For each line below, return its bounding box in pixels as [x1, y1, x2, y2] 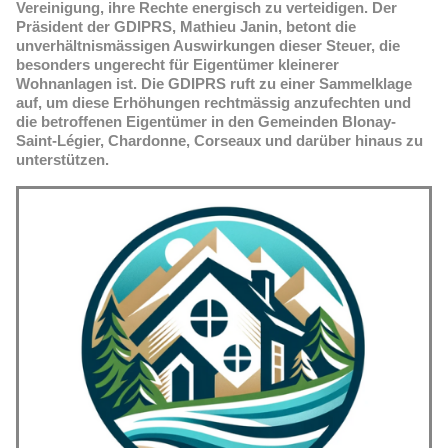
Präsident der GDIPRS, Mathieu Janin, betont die [16, 18, 356, 35]
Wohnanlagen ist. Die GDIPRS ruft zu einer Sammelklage [16, 75, 412, 92]
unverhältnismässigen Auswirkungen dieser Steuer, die [16, 37, 400, 54]
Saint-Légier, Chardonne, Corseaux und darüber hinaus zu [16, 132, 423, 149]
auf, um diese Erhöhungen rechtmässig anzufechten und [16, 94, 411, 111]
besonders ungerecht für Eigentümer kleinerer [16, 56, 339, 73]
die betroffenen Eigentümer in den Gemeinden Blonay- [16, 113, 396, 130]
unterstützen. [16, 151, 109, 168]
